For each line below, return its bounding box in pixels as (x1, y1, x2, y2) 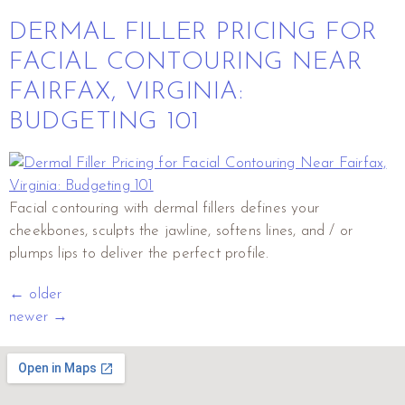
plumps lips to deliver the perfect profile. (9, 245, 269, 261)
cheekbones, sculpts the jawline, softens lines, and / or (9, 222, 353, 239)
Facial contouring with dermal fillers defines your (9, 200, 320, 216)
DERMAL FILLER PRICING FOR (9, 19, 378, 45)
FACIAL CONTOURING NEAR (9, 49, 363, 75)
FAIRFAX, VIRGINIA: (9, 79, 243, 105)
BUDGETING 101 (9, 108, 200, 135)
